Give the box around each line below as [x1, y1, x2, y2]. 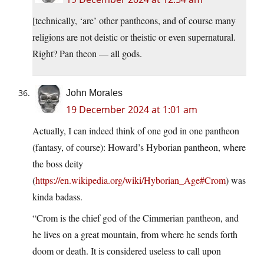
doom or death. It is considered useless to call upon [32, 245, 221, 258]
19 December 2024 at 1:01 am [66, 103, 197, 117]
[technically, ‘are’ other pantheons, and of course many [32, 14, 236, 27]
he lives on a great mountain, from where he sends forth [32, 228, 237, 241]
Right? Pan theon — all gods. [32, 47, 142, 60]
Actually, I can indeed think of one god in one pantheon [32, 124, 239, 137]
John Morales [66, 88, 123, 98]
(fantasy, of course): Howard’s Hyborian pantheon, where [32, 141, 246, 154]
